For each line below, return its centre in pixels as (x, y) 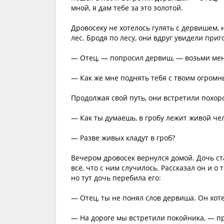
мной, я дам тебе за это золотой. (127, 8)
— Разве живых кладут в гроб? (123, 138)
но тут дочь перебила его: (116, 178)
